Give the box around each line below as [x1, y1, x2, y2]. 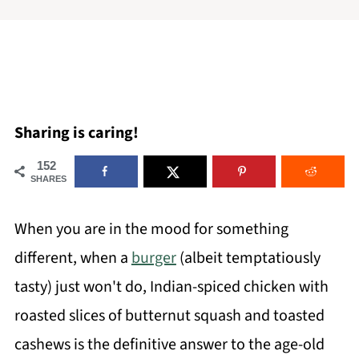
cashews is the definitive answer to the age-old [14, 333, 325, 356]
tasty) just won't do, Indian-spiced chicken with [14, 276, 329, 298]
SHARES [30, 174, 67, 184]
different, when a [14, 247, 131, 269]
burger [131, 247, 176, 269]
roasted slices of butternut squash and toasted [14, 305, 325, 327]
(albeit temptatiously [175, 247, 321, 269]
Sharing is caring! [14, 122, 139, 144]
